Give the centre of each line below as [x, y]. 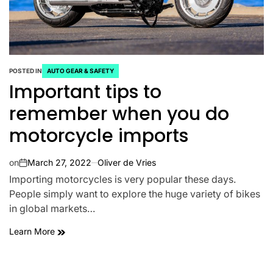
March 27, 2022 [59, 162]
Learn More [33, 231]
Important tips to [85, 92]
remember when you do [119, 114]
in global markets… [52, 208]
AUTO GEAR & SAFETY [80, 71]
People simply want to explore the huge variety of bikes [135, 194]
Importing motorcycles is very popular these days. [122, 179]
